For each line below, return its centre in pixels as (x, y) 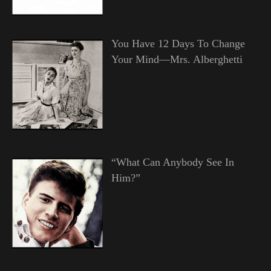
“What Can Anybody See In (172, 162)
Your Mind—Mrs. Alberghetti (177, 60)
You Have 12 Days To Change (178, 44)
